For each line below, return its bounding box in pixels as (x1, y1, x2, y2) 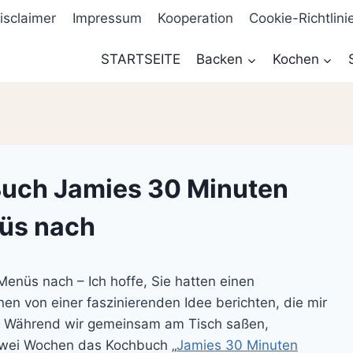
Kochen (272, 51, 319, 68)
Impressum (72, 10, 142, 27)
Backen (196, 51, 243, 68)
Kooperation (158, 10, 234, 27)
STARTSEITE (100, 51, 180, 68)
